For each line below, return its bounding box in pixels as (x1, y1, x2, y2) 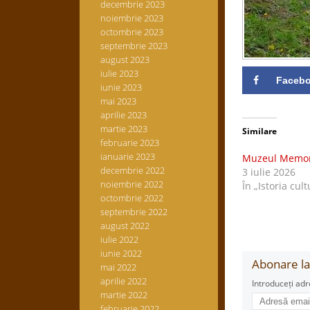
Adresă (250, 290, 279, 302)
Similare (241, 125, 277, 137)
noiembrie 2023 (100, 12, 163, 24)
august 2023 (100, 53, 149, 66)
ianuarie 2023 (100, 150, 155, 163)
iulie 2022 (100, 233, 138, 246)
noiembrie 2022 (100, 178, 163, 190)
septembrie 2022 (100, 206, 167, 218)
